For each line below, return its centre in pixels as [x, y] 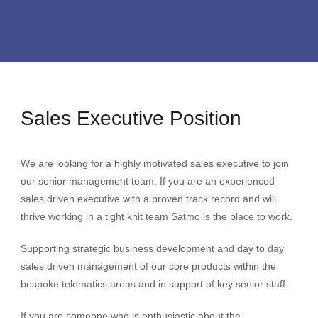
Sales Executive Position [131, 119]
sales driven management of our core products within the [148, 267]
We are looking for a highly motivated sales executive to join [154, 164]
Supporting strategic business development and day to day [152, 249]
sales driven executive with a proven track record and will [148, 199]
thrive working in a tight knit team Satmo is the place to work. [156, 217]
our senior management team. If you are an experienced [147, 181]
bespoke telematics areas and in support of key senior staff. [154, 284]
